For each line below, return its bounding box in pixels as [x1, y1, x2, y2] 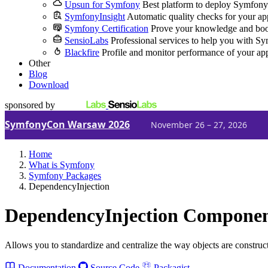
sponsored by [5, 100, 55, 110]
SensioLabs [65, 35, 108, 45]
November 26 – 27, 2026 [151, 118, 247, 130]
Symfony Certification [65, 23, 148, 33]
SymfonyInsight [65, 11, 125, 22]
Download [29, 80, 69, 90]
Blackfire [65, 47, 99, 57]
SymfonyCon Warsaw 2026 [5, 118, 130, 131]
